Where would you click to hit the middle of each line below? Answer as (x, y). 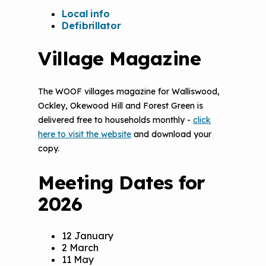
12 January (88, 236)
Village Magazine (119, 58)
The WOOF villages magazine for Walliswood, (129, 92)
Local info (86, 14)
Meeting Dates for (122, 182)
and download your (171, 134)
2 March (80, 248)
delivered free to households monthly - (115, 120)
